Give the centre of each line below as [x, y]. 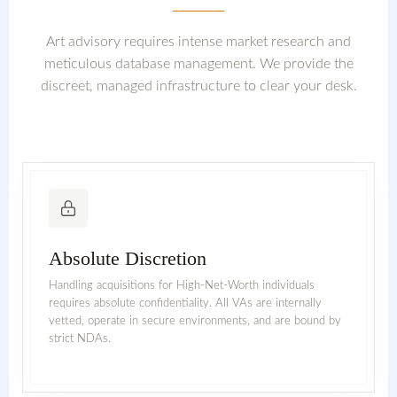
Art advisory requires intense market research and [198, 42]
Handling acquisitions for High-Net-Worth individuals [181, 286]
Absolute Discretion [127, 258]
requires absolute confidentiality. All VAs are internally [185, 304]
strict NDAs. [79, 339]
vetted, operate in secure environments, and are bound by [195, 321]
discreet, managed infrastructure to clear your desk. [198, 86]
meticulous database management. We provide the [198, 64]
